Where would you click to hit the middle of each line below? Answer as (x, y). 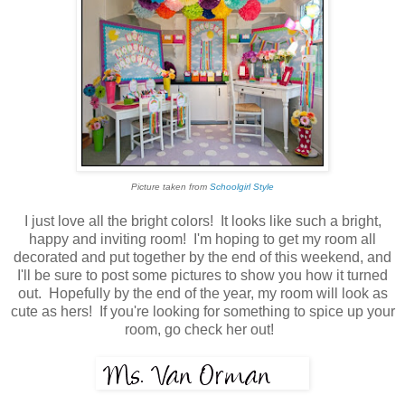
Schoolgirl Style (242, 187)
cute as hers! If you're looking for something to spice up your (202, 312)
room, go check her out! (202, 330)
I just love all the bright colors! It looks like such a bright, (202, 221)
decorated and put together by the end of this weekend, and (202, 258)
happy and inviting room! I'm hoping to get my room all (202, 240)
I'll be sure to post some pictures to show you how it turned (202, 276)
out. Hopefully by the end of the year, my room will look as (202, 294)
